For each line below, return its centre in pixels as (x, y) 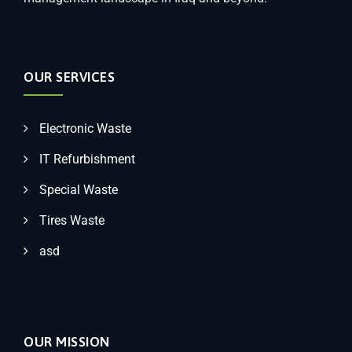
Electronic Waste (85, 128)
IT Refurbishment (87, 159)
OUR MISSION (67, 342)
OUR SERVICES (69, 77)
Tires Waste (72, 220)
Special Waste (79, 190)
